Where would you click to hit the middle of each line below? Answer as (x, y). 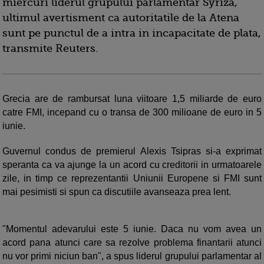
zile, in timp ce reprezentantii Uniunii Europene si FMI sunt (132, 179)
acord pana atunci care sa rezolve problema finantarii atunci (132, 243)
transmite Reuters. (52, 49)
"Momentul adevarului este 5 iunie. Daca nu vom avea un (132, 229)
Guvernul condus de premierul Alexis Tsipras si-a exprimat (132, 151)
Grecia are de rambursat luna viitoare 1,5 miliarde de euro (132, 99)
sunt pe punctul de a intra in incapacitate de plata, (132, 33)
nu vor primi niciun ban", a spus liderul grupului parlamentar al (132, 256)
